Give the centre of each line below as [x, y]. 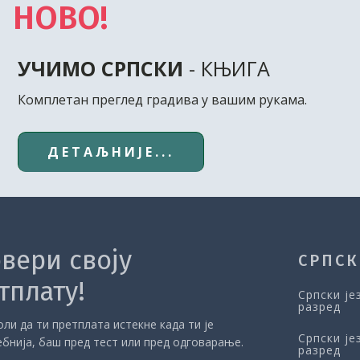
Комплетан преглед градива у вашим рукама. [162, 100]
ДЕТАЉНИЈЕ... [111, 152]
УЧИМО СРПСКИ [100, 68]
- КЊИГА [227, 68]
